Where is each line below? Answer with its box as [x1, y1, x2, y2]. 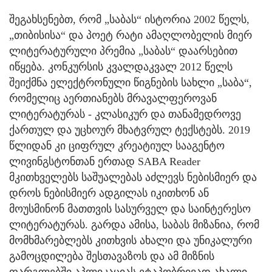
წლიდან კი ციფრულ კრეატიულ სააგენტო [9, 139, 225, 152]
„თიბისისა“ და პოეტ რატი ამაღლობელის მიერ [9, 29, 252, 41]
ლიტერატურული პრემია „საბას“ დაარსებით [9, 44, 237, 57]
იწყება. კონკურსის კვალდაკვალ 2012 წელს [9, 60, 233, 73]
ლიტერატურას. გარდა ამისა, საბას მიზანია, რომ [9, 218, 259, 231]
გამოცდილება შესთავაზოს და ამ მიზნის [9, 250, 214, 262]
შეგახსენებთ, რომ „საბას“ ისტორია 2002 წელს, [9, 13, 250, 25]
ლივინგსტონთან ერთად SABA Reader [9, 155, 200, 168]
